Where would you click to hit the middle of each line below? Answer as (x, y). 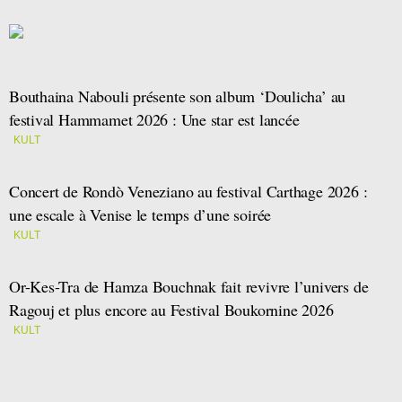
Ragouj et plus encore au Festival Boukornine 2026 (171, 310)
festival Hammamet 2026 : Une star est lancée (154, 120)
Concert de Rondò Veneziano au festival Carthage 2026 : (188, 192)
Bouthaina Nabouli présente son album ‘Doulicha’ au (178, 96)
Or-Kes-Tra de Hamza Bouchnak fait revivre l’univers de (189, 287)
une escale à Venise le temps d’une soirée (140, 215)
